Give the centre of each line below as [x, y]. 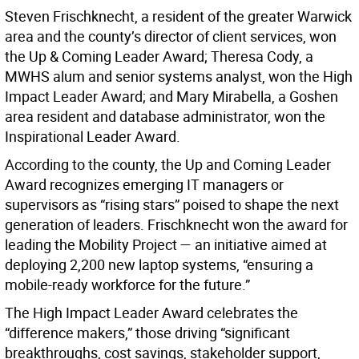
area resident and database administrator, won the [165, 117]
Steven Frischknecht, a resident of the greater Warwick [178, 16]
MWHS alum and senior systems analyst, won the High [179, 77]
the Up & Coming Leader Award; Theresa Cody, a [159, 56]
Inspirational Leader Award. [93, 137]
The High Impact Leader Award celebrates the [151, 313]
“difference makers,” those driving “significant [147, 333]
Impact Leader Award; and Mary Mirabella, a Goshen [171, 97]
